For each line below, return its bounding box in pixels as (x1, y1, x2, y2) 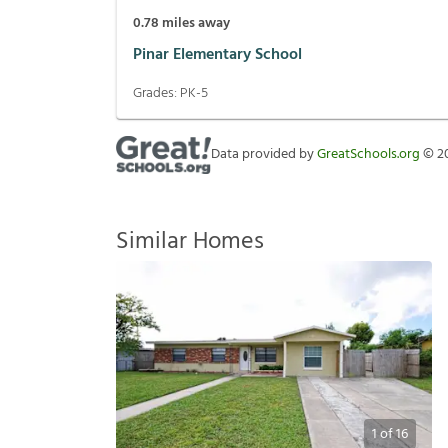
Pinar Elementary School (133, 41, 302, 68)
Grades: (133, 82, 180, 106)
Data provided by (211, 143, 317, 167)
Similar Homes (116, 223, 264, 262)
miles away (159, 12, 230, 36)
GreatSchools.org (317, 143, 420, 167)
